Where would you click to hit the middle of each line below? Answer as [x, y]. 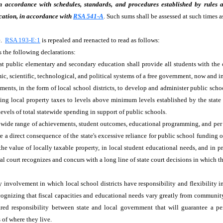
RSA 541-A [88, 16]
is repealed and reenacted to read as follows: [102, 40]
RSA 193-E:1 [23, 40]
